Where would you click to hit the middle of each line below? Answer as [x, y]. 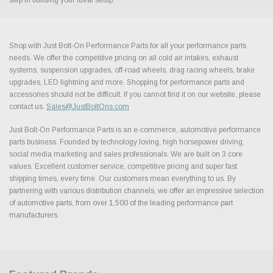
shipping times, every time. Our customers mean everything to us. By [122, 178]
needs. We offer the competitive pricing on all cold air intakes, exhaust [124, 58]
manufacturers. [34, 215]
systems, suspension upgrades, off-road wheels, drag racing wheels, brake [132, 70]
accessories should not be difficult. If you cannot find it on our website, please [135, 94]
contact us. [28, 106]
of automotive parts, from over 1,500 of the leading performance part [121, 203]
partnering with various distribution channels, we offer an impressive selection [136, 190]
